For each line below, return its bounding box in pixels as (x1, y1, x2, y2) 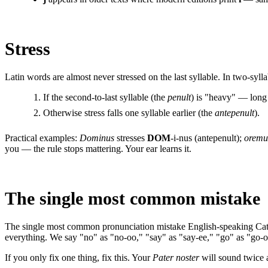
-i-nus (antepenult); (170, 132, 244, 143)
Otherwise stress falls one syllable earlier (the (43, 107, 215, 118)
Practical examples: (5, 132, 80, 143)
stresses (114, 132, 147, 143)
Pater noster (153, 252, 199, 263)
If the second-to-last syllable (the (43, 92, 167, 102)
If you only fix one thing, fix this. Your (5, 252, 153, 263)
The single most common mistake (5, 188, 260, 208)
